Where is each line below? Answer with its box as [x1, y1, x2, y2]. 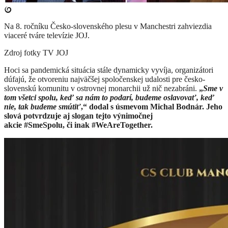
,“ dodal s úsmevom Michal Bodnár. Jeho [81, 102, 222, 111]
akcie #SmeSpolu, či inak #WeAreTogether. [4, 121, 155, 130]
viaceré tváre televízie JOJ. [4, 31, 90, 40]
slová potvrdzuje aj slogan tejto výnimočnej [4, 111, 153, 121]
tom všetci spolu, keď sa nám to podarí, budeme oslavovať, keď [4, 93, 214, 102]
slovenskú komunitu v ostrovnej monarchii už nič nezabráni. [4, 84, 199, 93]
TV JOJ [41, 48, 68, 58]
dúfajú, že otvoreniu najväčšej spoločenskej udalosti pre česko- [4, 75, 205, 84]
